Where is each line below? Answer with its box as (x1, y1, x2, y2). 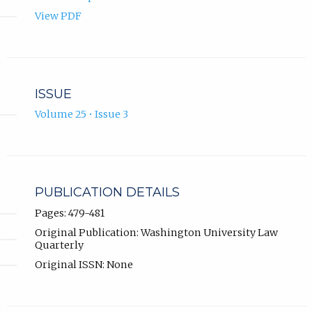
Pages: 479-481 (34, 206, 104, 219)
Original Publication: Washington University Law (34, 226, 278, 239)
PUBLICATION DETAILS (34, 185, 180, 201)
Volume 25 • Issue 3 (34, 108, 128, 121)
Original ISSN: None (34, 258, 133, 271)
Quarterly (34, 238, 84, 251)
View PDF (34, 10, 81, 23)
